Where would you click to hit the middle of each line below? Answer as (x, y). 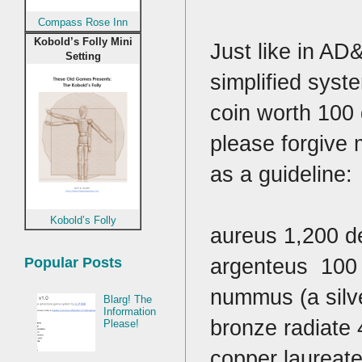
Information (130, 312)
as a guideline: (284, 175)
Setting (83, 57)
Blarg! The (128, 300)
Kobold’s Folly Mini (83, 42)
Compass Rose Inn (83, 23)
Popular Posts (73, 263)
